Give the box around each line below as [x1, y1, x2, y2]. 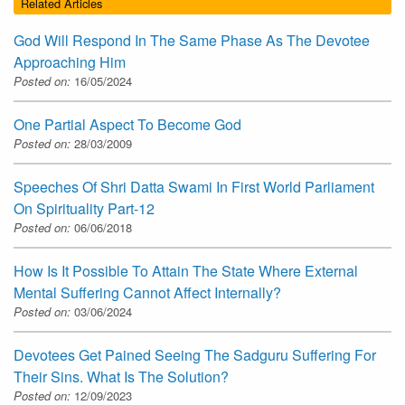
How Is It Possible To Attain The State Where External [14, 259, 358, 281]
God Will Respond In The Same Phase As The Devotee [14, 29, 370, 51]
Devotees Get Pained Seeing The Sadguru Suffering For [14, 344, 376, 365]
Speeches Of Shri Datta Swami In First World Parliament [14, 175, 374, 197]
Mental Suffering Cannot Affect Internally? [14, 281, 281, 303]
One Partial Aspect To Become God [14, 113, 241, 135]
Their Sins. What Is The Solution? [14, 365, 229, 387]
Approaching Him [14, 51, 126, 72]
